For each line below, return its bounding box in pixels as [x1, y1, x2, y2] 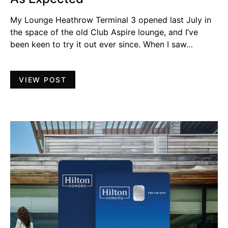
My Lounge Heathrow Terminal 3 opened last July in [10, 14, 211, 25]
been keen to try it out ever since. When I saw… [10, 39, 193, 49]
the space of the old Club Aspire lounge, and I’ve [10, 26, 198, 37]
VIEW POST [19, 75, 67, 84]
